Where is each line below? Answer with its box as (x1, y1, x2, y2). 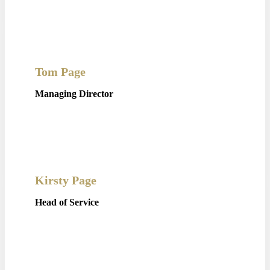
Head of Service (35, 197, 99, 208)
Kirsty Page (35, 174, 96, 187)
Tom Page (35, 64, 86, 78)
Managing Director (35, 88, 113, 99)
